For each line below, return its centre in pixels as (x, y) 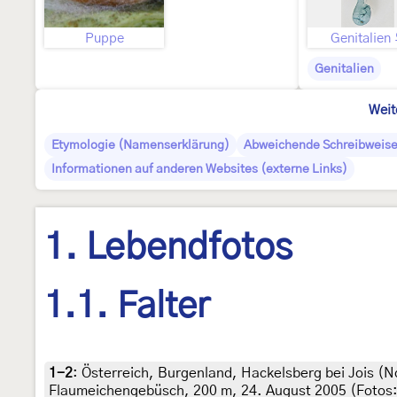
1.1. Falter (127, 307)
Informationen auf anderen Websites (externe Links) (199, 169)
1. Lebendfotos (168, 248)
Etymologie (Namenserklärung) (140, 145)
